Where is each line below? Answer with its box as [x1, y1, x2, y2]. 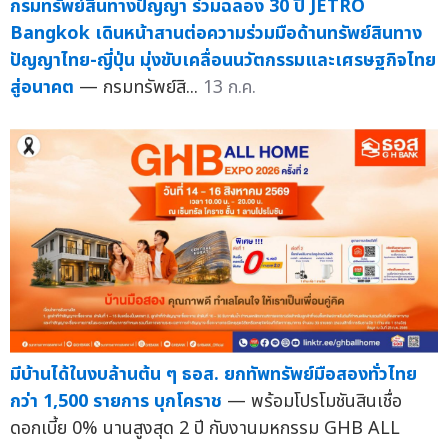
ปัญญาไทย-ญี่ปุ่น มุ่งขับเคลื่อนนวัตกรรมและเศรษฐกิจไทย [10, 46, 436, 74]
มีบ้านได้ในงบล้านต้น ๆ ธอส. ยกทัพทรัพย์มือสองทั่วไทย [10, 360, 417, 388]
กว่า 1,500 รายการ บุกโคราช [10, 387, 222, 415]
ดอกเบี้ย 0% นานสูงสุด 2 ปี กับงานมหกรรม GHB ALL [10, 414, 400, 442]
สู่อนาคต [10, 73, 74, 101]
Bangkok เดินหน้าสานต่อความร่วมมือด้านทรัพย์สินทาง [10, 19, 422, 47]
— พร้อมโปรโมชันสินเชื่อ [227, 387, 402, 415]
